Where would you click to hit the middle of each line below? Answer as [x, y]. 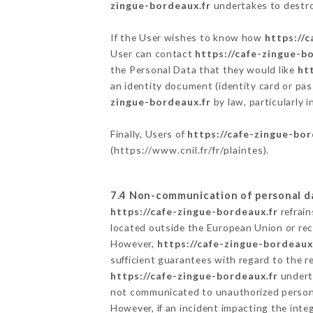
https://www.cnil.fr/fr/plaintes [188, 150]
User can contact [153, 54]
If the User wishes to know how [187, 38]
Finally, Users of [149, 134]
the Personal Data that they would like [204, 70]
